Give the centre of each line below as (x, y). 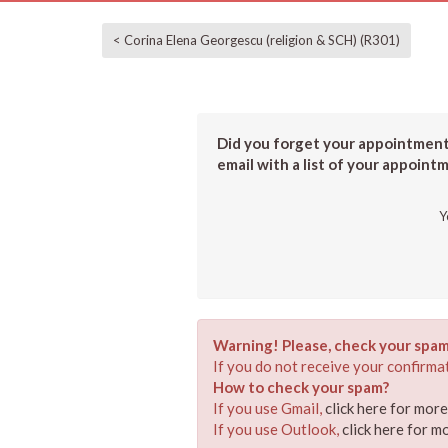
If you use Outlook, (277, 429)
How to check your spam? (301, 387)
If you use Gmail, (269, 408)
